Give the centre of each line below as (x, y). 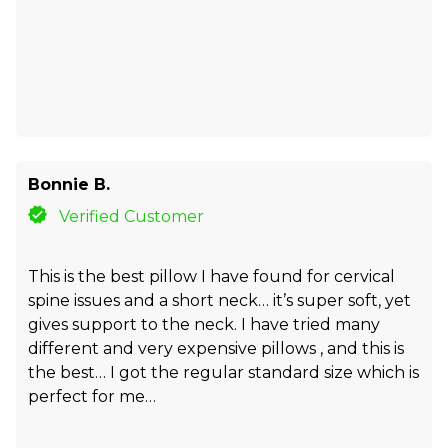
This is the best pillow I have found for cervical (211, 276)
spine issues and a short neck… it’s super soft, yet (219, 300)
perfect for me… (92, 396)
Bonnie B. (69, 184)
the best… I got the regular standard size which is (223, 372)
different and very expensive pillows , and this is (216, 348)
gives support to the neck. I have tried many (204, 324)
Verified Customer (132, 216)
